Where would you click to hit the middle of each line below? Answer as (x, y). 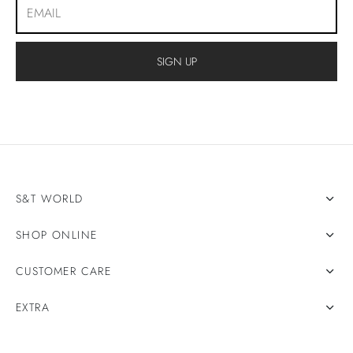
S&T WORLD (50, 199)
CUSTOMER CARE (64, 271)
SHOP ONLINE (57, 235)
